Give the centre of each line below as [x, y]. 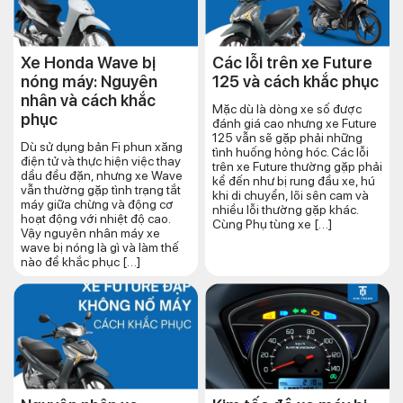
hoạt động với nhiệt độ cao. [95, 219]
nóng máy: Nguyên [89, 82]
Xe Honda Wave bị [88, 63]
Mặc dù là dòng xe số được [287, 109]
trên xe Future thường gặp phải [297, 167]
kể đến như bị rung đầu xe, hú [294, 181]
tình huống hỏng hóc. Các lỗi [291, 152]
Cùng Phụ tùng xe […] [272, 224]
